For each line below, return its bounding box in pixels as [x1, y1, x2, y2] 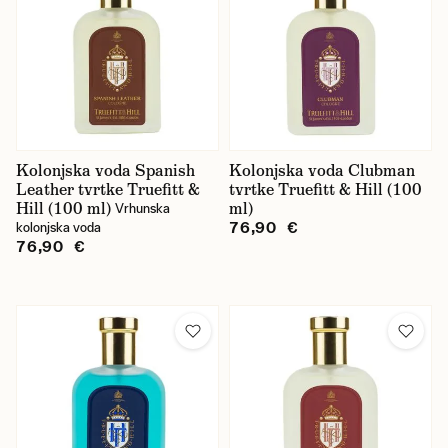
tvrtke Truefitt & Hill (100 [229, 179, 422, 200]
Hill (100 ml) [16, 198, 111, 219]
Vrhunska [115, 201, 170, 216]
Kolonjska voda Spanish [16, 160, 195, 181]
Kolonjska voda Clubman [229, 160, 415, 181]
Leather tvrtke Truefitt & [16, 179, 200, 200]
